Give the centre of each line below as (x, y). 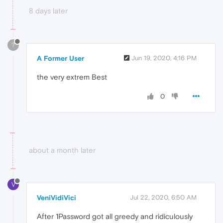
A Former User (60, 58)
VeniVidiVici (56, 197)
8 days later (48, 11)
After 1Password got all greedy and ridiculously (115, 216)
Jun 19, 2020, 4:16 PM (164, 58)
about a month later (62, 150)
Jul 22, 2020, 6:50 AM (163, 197)
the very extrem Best (72, 77)
